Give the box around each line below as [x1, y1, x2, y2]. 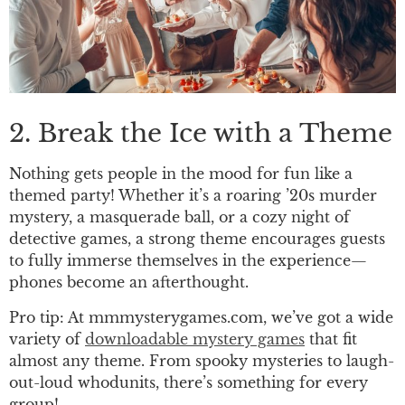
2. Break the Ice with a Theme [9, 118, 392, 150]
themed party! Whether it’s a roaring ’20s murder [9, 186, 377, 205]
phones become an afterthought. [9, 273, 249, 292]
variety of [9, 329, 85, 348]
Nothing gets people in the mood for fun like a [9, 165, 353, 184]
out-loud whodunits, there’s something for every [9, 372, 368, 391]
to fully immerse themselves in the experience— [9, 251, 367, 270]
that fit [305, 329, 357, 348]
